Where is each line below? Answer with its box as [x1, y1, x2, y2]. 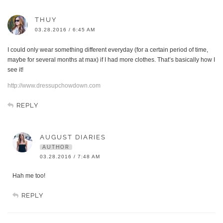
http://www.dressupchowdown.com [7, 82, 101, 90]
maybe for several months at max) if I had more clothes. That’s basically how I [7, 56, 215, 64]
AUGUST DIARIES [40, 133, 106, 141]
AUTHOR [42, 144, 70, 150]
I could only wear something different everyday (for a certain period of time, [7, 46, 208, 54]
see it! [7, 66, 23, 74]
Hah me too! [12, 172, 45, 180]
